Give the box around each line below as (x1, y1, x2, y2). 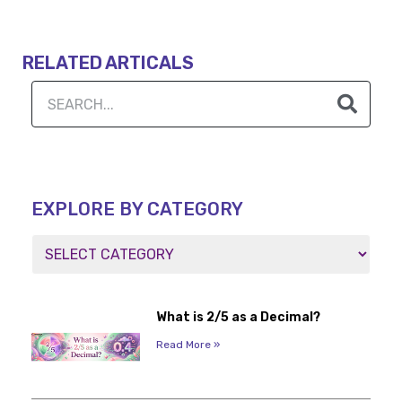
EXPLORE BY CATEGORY (31, 198, 243, 221)
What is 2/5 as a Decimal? (155, 310, 320, 326)
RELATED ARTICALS (22, 52, 194, 74)
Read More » (155, 338, 220, 352)
